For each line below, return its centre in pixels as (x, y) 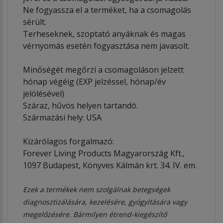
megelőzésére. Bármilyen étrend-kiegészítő (95, 214)
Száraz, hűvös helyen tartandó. (80, 105)
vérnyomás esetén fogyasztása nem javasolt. (106, 46)
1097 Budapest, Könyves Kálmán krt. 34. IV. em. (110, 165)
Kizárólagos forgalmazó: (68, 141)
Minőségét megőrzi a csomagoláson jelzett (103, 69)
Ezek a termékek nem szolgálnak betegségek (97, 189)
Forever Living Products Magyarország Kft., (104, 153)
